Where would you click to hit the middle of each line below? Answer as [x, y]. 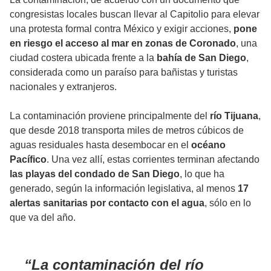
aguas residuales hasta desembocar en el [100, 145]
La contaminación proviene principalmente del [109, 116]
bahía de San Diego [201, 58]
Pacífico [28, 160]
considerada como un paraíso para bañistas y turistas [124, 73]
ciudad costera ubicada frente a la [83, 58]
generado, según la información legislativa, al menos [122, 189]
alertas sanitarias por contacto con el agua [107, 203]
